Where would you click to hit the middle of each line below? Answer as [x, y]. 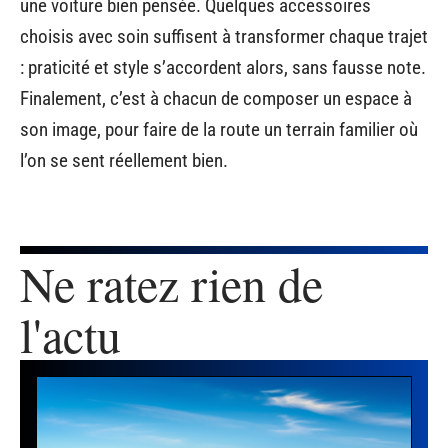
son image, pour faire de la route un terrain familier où [219, 129]
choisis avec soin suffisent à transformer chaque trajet [224, 36]
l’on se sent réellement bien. [124, 160]
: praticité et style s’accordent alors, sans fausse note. [223, 67]
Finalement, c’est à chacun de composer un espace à [216, 98]
